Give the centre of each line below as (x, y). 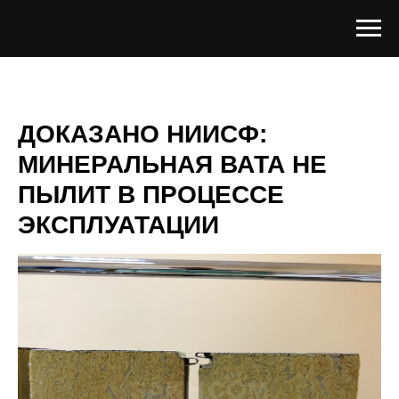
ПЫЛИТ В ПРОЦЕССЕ (151, 195)
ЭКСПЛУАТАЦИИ (118, 225)
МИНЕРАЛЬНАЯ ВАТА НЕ (172, 164)
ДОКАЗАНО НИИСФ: (142, 134)
